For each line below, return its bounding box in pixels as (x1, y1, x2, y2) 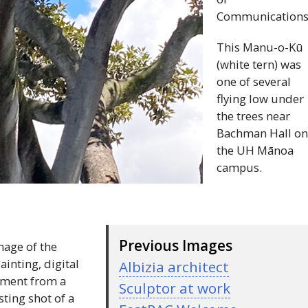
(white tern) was (217, 56, 302, 72)
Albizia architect (119, 256, 230, 276)
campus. (217, 159, 263, 175)
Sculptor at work (119, 278, 231, 298)
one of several (217, 73, 291, 89)
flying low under (217, 90, 305, 107)
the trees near (217, 107, 291, 124)
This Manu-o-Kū (217, 38, 304, 55)
